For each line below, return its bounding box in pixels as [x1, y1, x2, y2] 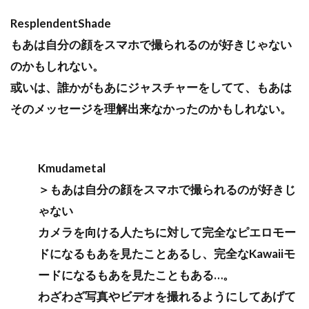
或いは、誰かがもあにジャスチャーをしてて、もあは [10, 79, 292, 94]
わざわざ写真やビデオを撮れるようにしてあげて [38, 288, 296, 303]
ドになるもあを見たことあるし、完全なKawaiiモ [38, 246, 295, 261]
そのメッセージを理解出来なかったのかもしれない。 [10, 101, 292, 116]
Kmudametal [38, 160, 106, 175]
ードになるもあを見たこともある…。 [38, 267, 235, 282]
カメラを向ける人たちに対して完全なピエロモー [38, 224, 296, 239]
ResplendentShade [10, 15, 111, 30]
